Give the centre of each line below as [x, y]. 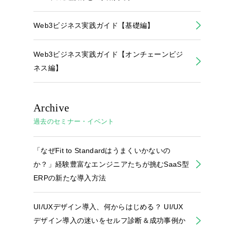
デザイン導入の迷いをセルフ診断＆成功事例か [110, 220]
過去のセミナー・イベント [74, 122]
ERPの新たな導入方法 [70, 178]
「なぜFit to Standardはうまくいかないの [102, 151]
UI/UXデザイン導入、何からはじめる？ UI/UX [108, 206]
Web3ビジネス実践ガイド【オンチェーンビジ [108, 54]
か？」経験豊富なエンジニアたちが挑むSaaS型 [111, 164]
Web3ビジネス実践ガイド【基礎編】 [94, 26]
